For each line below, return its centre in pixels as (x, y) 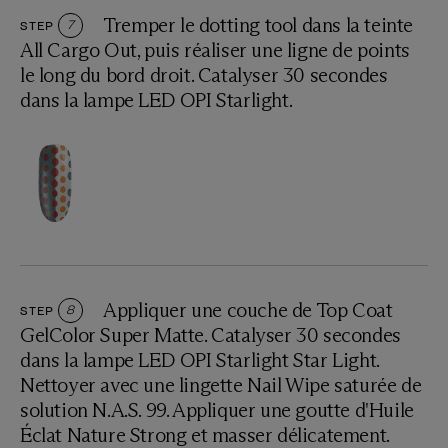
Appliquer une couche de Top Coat (248, 309)
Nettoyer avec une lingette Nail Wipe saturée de (221, 384)
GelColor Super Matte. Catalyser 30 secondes (210, 334)
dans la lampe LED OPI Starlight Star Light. (199, 359)
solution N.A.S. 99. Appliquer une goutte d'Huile (217, 409)
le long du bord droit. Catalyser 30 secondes (204, 74)
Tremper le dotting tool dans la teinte (258, 24)
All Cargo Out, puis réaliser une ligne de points (215, 49)
